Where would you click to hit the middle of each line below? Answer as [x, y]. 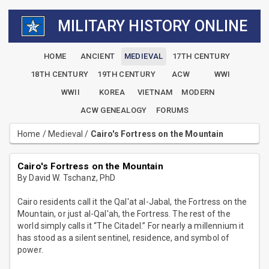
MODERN [198, 92]
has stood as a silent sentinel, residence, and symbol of [124, 238]
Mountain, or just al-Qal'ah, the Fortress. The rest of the [124, 214]
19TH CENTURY [126, 74]
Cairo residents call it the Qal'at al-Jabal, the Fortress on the [132, 202]
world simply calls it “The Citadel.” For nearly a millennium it [131, 226]
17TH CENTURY [201, 56]
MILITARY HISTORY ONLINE [153, 26]
